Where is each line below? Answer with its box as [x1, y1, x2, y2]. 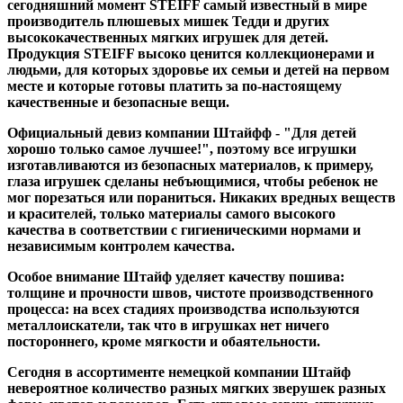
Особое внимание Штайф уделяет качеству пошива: [7, 268, 345, 284]
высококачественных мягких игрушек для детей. [7, 29, 328, 45]
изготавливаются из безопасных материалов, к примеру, [7, 157, 373, 173]
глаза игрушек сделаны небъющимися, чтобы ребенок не [7, 173, 378, 189]
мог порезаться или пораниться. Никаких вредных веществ [7, 189, 396, 205]
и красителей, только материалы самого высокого [7, 205, 336, 221]
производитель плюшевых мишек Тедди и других [7, 13, 329, 29]
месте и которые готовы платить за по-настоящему [7, 77, 342, 94]
